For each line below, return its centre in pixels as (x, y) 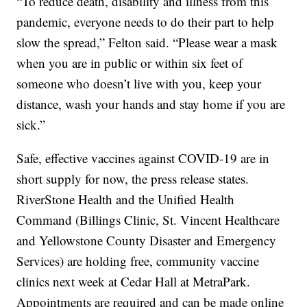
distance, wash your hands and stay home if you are (151, 104)
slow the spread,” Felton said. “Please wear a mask (147, 42)
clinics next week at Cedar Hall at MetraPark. (134, 282)
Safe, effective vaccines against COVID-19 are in (143, 158)
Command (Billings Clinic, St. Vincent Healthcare (148, 220)
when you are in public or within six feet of (130, 63)
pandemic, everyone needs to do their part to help (146, 22)
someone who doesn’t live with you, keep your (139, 84)
